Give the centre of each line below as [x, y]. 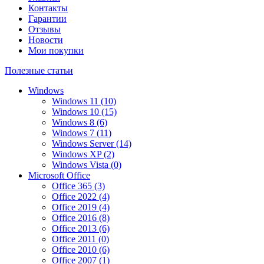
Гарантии [47, 19]
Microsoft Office [59, 175]
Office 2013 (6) [81, 228]
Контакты [48, 8]
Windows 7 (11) [82, 133]
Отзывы [44, 29]
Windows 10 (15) [84, 112]
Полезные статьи [39, 70]
